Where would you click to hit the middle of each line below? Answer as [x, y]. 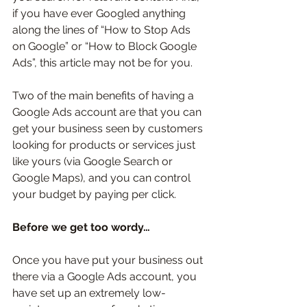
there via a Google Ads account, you [106, 277]
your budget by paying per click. [96, 195]
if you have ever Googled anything [100, 14]
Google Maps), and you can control [103, 178]
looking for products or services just [105, 145]
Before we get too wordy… [81, 228]
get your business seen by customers [109, 129]
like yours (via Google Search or [94, 162]
